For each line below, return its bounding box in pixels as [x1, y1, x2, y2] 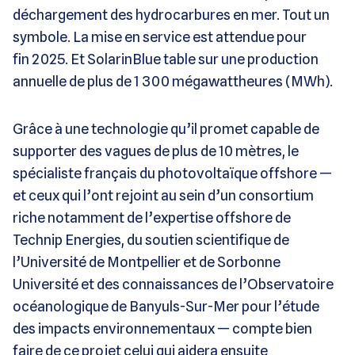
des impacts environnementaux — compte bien [13, 319, 312, 337]
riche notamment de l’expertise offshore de [13, 208, 291, 226]
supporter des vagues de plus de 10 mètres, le [13, 142, 299, 159]
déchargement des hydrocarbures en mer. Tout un [13, 6, 330, 23]
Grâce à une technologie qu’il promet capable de [13, 120, 319, 137]
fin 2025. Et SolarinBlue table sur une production [13, 50, 319, 67]
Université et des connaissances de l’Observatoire [13, 275, 334, 292]
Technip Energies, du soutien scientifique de [13, 231, 289, 248]
